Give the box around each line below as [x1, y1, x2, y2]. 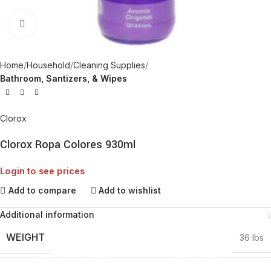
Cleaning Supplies [73, 60, 145, 70]
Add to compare [8, 184, 76, 195]
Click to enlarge [36, 19, 95, 28]
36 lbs [240, 232, 264, 243]
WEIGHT [6, 231, 45, 243]
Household [27, 60, 70, 70]
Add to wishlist [99, 184, 162, 195]
